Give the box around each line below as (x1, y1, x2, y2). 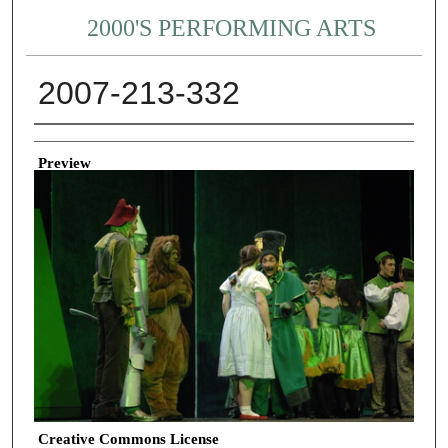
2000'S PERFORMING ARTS (87, 15, 377, 42)
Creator (33, 131, 80, 148)
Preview (37, 154, 91, 171)
